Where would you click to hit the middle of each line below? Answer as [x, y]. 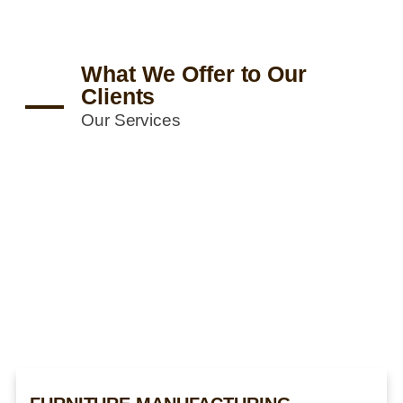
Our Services [131, 120]
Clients [118, 97]
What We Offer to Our [194, 74]
